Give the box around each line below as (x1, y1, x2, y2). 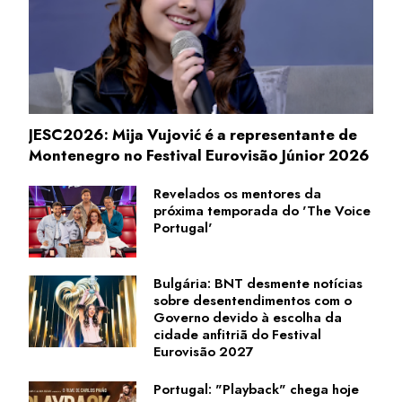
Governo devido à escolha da (153, 307, 342, 328)
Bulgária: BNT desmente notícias (153, 273, 363, 293)
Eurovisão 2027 (153, 341, 254, 362)
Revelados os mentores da (153, 183, 321, 204)
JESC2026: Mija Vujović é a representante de (29, 123, 357, 145)
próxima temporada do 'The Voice (153, 200, 371, 221)
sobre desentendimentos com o (153, 290, 352, 310)
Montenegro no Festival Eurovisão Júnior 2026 (29, 144, 370, 166)
